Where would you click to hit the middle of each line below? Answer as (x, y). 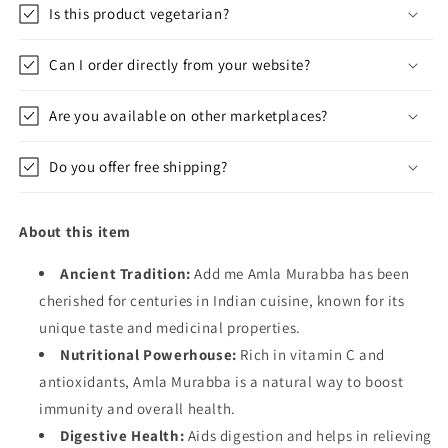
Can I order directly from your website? (180, 64)
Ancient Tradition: (125, 273)
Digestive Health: (122, 435)
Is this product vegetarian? (139, 13)
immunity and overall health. (137, 408)
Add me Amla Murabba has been (300, 273)
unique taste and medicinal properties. (170, 327)
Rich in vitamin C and (311, 354)
